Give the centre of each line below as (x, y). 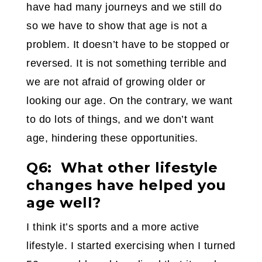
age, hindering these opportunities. (112, 138)
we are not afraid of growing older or (116, 82)
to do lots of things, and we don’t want (120, 120)
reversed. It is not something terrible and (126, 63)
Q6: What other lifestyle (122, 168)
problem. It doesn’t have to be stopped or (128, 45)
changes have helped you (126, 185)
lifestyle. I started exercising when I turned (131, 246)
